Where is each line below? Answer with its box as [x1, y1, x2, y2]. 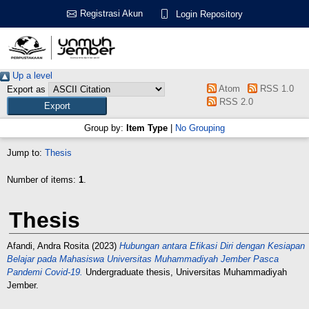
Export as [7, 84, 46, 94]
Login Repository [175, 8, 243, 19]
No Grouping [175, 123, 225, 133]
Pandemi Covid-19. [7, 267, 83, 277]
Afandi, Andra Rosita [7, 241, 89, 251]
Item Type [126, 123, 168, 133]
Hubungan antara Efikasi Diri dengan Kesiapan [119, 241, 305, 251]
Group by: [84, 123, 126, 133]
